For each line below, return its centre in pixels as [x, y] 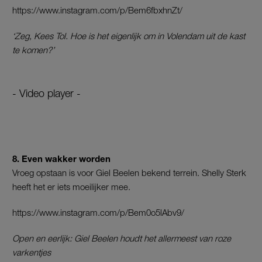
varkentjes [32, 252]
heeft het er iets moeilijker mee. [71, 187]
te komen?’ [33, 50]
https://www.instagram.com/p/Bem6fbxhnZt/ [97, 10]
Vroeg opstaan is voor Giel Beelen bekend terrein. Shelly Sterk [129, 173]
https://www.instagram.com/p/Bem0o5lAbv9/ [98, 213]
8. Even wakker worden [63, 159]
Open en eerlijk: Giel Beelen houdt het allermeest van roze [122, 238]
